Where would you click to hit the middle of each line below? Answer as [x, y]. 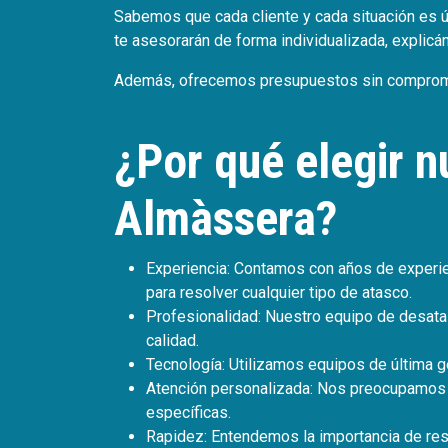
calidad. [172, 340]
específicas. [188, 412]
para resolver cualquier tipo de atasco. [279, 292]
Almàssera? [225, 218]
